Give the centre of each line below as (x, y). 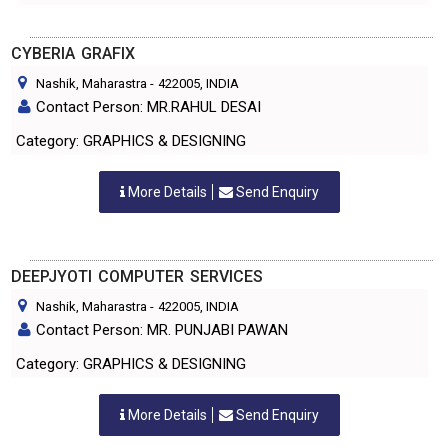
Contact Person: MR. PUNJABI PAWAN (162, 330)
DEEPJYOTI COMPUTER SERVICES (137, 276)
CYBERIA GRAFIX (73, 53)
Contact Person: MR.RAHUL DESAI (148, 107)
